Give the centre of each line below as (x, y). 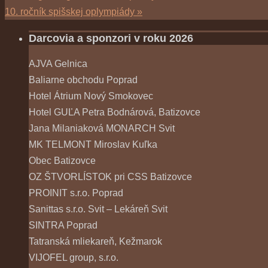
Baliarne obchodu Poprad (83, 80)
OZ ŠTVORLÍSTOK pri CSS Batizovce (110, 177)
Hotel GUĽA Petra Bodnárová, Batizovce (115, 112)
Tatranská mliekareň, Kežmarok (95, 242)
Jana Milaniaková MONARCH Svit (102, 129)
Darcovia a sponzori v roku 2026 (111, 39)
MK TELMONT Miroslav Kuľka (93, 145)
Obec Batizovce (62, 161)
